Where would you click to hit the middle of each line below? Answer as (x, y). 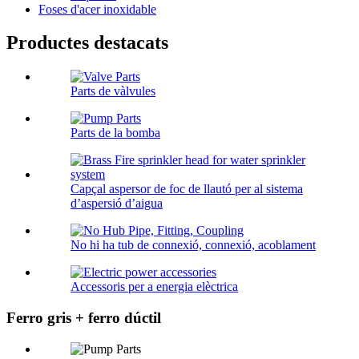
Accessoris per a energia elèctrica (154, 287)
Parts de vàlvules (113, 91)
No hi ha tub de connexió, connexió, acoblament (193, 245)
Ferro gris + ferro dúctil (84, 318)
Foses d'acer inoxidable (97, 9)
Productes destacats (87, 43)
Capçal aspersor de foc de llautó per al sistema (187, 189)
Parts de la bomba (115, 133)
